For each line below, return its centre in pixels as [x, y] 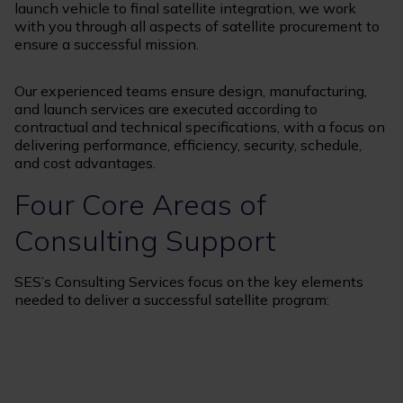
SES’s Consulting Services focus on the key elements [189, 282]
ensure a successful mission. [108, 45]
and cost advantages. [87, 163]
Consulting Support [145, 241]
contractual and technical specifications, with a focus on [200, 127]
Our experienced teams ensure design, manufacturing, [191, 91]
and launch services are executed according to [166, 109]
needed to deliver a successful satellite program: [172, 300]
